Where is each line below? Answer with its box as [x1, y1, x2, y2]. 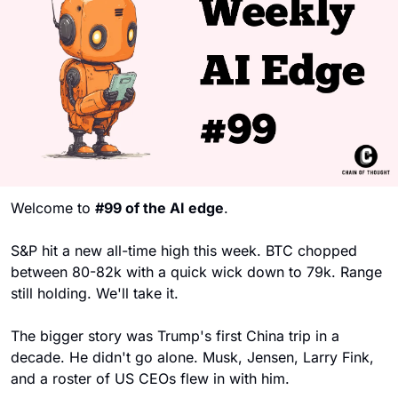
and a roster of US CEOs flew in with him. [11, 369, 294, 387]
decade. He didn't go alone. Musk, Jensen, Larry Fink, [11, 347, 374, 366]
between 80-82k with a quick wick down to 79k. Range [11, 262, 382, 281]
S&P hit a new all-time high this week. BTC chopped [11, 241, 357, 259]
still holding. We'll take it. [11, 283, 179, 302]
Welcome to [11, 198, 95, 217]
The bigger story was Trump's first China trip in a [11, 326, 339, 345]
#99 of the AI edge [95, 198, 224, 217]
